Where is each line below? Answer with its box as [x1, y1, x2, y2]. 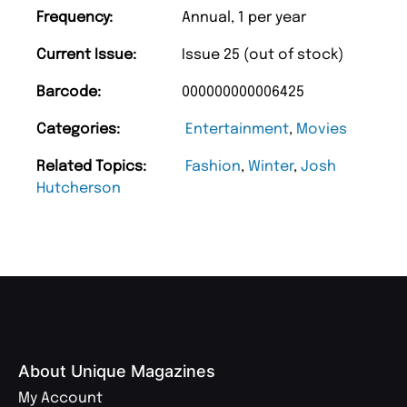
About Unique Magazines [18, 361, 215, 381]
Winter [248, 158, 293, 174]
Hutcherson [36, 180, 121, 196]
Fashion [185, 158, 241, 174]
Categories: [36, 121, 120, 137]
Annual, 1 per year [182, 9, 306, 25]
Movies [296, 121, 347, 137]
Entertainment [185, 121, 289, 137]
